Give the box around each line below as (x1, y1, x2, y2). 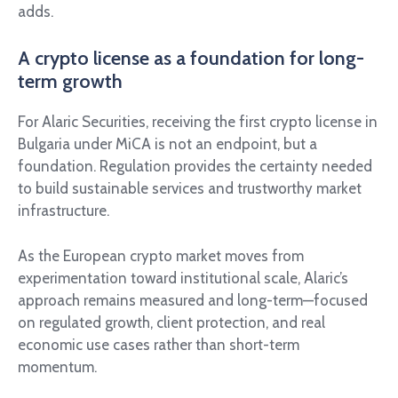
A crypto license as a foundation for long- (18, 45, 364, 69)
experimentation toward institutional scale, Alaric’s (18, 268, 348, 287)
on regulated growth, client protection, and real (18, 313, 325, 331)
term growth (18, 68, 123, 92)
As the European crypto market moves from (18, 246, 304, 265)
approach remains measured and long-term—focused (18, 291, 368, 309)
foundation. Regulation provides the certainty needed (18, 157, 372, 176)
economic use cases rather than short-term (18, 335, 299, 354)
